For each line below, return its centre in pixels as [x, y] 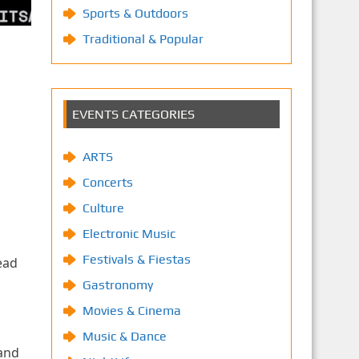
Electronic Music [129, 234]
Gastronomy [117, 285]
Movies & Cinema [131, 311]
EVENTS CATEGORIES [133, 114]
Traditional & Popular [143, 39]
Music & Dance [124, 336]
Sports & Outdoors [135, 13]
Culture [103, 208]
